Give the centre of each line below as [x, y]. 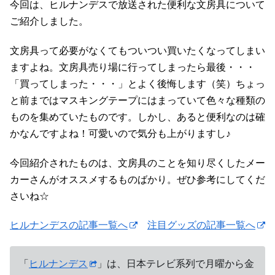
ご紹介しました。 [49, 21]
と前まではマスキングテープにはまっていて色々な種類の [137, 100]
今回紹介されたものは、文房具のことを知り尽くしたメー [137, 163]
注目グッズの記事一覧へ [201, 225]
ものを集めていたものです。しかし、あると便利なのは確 [137, 117]
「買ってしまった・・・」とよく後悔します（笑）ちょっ [137, 83]
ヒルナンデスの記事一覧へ [69, 225]
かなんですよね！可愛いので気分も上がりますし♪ [120, 133]
